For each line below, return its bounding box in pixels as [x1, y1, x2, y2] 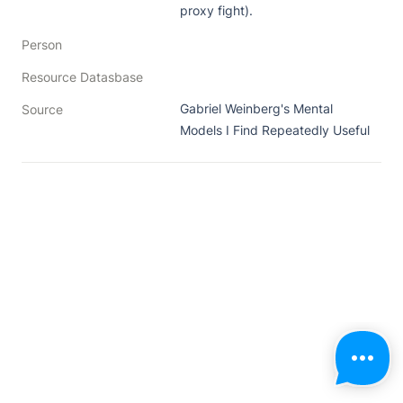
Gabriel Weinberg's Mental [180, 100, 333, 116]
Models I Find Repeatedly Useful [180, 121, 370, 138]
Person [22, 36, 62, 52]
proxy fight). [180, 2, 253, 18]
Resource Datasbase [22, 68, 143, 85]
